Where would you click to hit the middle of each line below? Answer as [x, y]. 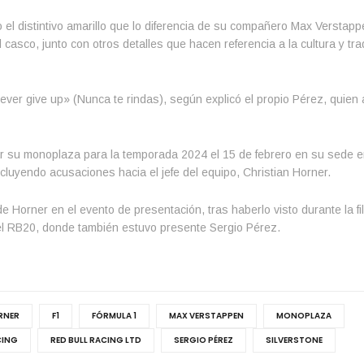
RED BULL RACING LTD [95, 340]
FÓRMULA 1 [114, 315]
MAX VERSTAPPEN [206, 315]
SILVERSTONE [294, 340]
